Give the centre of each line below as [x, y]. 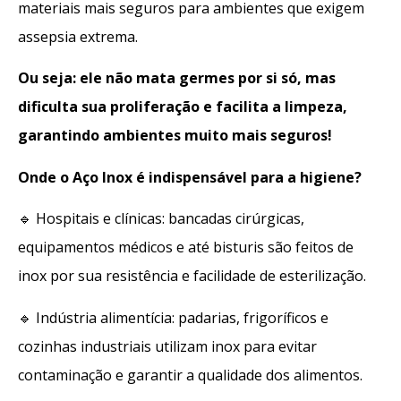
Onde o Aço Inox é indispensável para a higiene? [190, 177]
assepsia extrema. [78, 37]
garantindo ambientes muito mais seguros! [175, 136]
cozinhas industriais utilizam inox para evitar [167, 346]
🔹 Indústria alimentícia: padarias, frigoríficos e [173, 317]
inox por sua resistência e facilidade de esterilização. [192, 276]
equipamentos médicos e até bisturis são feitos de [186, 247]
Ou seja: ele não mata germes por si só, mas [177, 78]
